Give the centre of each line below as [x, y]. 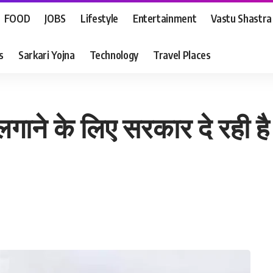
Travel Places [182, 55]
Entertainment [165, 18]
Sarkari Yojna [46, 55]
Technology [114, 55]
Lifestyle [99, 18]
